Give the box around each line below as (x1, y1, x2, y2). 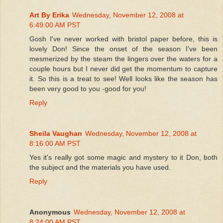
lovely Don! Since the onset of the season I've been (29, 44, 218, 53)
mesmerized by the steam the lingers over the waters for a (29, 54, 218, 63)
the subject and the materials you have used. (29, 163, 171, 171)
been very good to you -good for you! (29, 84, 146, 93)
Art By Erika (29, 10, 69, 19)
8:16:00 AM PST (29, 139, 81, 147)
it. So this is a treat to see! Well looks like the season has (29, 74, 218, 83)
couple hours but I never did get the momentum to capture (29, 64, 218, 73)
